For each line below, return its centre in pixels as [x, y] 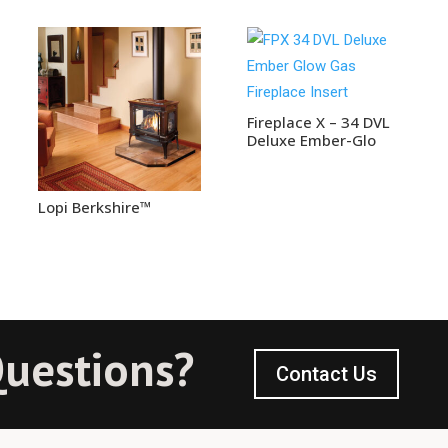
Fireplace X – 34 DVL [318, 121]
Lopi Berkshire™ [94, 207]
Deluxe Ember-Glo [311, 139]
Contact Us [326, 374]
